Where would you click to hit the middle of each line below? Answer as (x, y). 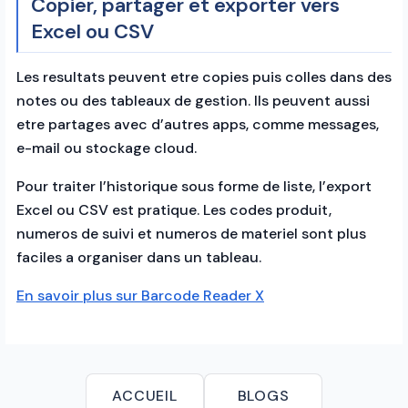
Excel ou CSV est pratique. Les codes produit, (174, 209)
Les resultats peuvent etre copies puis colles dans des (204, 76)
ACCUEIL (145, 395)
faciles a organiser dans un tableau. (139, 257)
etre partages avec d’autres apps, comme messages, (198, 124)
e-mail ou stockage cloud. (107, 148)
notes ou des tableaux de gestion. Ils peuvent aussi (193, 100)
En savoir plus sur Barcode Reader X (140, 295)
